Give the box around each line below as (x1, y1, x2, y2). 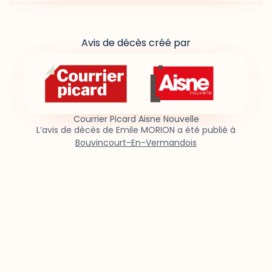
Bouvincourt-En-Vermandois (75, 137, 197, 149)
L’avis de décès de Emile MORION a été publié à (36, 124, 236, 136)
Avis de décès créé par (81, 36, 191, 50)
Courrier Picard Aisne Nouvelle (73, 113, 199, 125)
